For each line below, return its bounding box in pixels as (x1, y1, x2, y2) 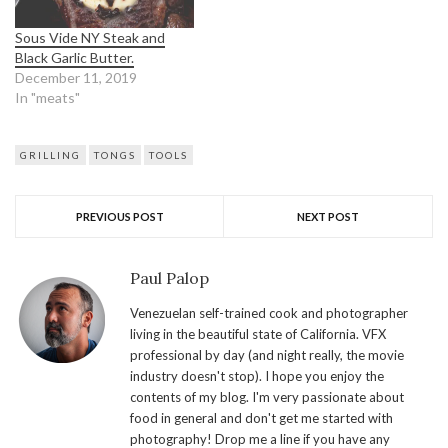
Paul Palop (130, 267, 209, 288)
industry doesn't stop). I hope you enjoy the (130, 367, 384, 384)
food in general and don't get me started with (130, 409, 393, 426)
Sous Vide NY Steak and (15, 28, 165, 46)
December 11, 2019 (15, 68, 137, 86)
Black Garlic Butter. (15, 48, 134, 66)
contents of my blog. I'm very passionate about (130, 388, 404, 405)
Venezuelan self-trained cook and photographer (130, 304, 408, 321)
